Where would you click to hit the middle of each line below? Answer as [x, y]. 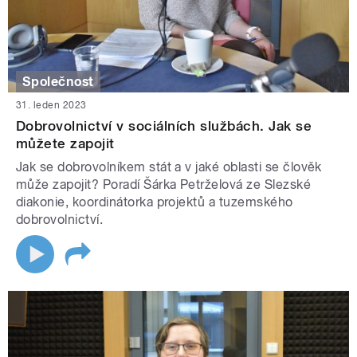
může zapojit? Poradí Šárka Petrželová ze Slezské [164, 185]
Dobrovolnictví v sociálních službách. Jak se [164, 126]
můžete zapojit [65, 144]
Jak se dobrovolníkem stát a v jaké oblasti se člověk [169, 167]
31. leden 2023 [51, 106]
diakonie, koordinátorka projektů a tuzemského [155, 202]
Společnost [58, 81]
